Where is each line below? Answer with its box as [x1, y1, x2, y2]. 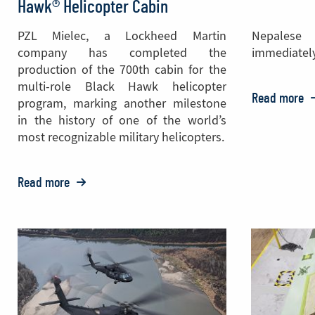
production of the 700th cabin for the [18, 62, 226, 78]
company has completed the [18, 45, 226, 61]
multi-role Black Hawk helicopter [18, 79, 226, 95]
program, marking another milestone [18, 96, 226, 112]
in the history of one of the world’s [18, 112, 226, 129]
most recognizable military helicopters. [18, 129, 224, 146]
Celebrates [72, 239, 125, 253]
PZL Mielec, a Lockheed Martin [18, 28, 226, 44]
